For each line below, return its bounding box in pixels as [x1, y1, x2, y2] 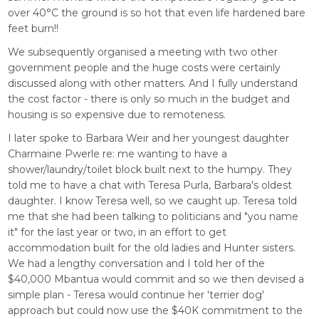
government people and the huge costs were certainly [8, 61, 281, 75]
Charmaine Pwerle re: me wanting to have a [8, 147, 228, 161]
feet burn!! [8, 22, 59, 36]
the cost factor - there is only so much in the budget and [8, 93, 291, 106]
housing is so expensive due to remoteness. [8, 108, 226, 122]
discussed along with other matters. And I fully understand [8, 77, 298, 90]
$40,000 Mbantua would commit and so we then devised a [8, 273, 305, 286]
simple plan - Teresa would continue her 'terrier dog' [8, 288, 265, 302]
